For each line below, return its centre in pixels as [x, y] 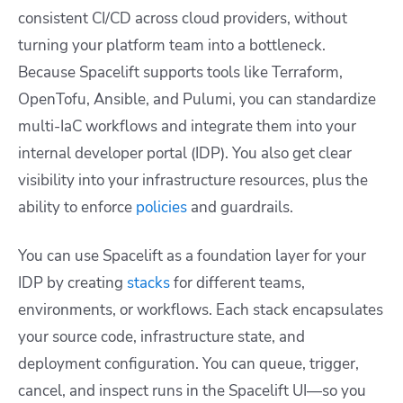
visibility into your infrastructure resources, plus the [193, 181]
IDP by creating [72, 283]
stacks [148, 283]
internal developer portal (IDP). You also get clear [185, 154]
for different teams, [237, 283]
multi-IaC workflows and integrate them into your [187, 127]
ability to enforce [75, 208]
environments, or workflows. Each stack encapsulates [201, 310]
